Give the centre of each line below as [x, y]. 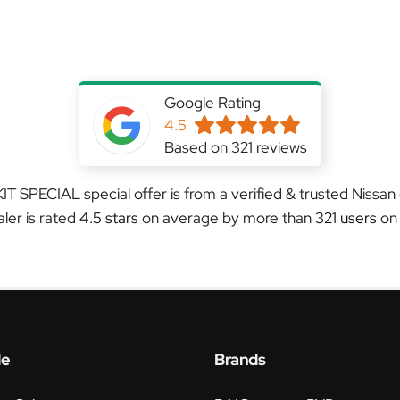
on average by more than [229, 218]
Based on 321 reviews [236, 147]
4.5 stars [111, 218]
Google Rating [212, 103]
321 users [346, 218]
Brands [240, 359]
